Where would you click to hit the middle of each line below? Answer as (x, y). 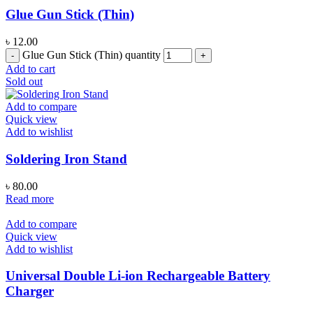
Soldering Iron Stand (66, 159)
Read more (30, 198)
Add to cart (30, 69)
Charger (30, 291)
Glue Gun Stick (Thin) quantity (92, 55)
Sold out (24, 82)
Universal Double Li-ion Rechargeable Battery (138, 276)
